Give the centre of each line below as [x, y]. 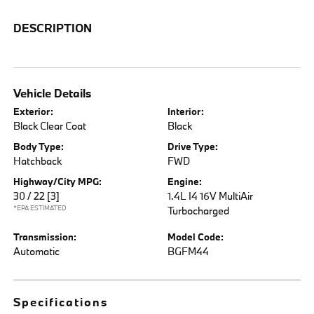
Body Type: [39, 146]
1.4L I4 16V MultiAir [210, 196]
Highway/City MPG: [58, 181]
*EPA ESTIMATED [40, 207]
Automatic [37, 251]
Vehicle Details [53, 93]
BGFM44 [188, 251]
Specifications [61, 301]
